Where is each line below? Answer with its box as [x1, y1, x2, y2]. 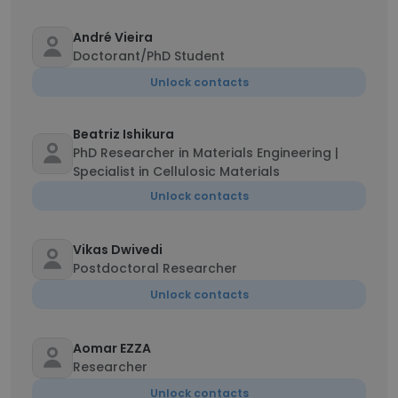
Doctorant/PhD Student [73, 47, 225, 65]
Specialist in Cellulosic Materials [73, 163, 280, 180]
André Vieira [73, 28, 153, 46]
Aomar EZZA [73, 339, 151, 357]
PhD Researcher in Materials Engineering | [73, 144, 338, 162]
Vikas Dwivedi [73, 241, 163, 259]
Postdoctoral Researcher [73, 259, 237, 277]
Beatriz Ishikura [73, 125, 174, 143]
